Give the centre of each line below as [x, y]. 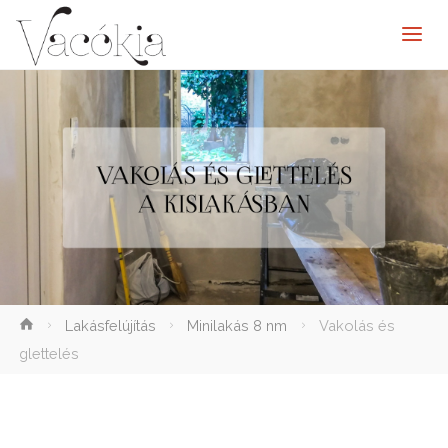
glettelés [48, 354]
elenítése [68, 324]
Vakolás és [356, 326]
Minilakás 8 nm [237, 326]
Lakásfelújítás [110, 326]
